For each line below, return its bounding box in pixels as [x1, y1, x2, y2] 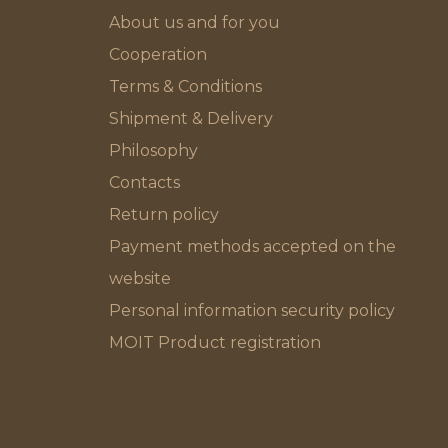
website [108, 269, 171, 289]
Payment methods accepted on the [108, 237, 396, 257]
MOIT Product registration [108, 333, 321, 353]
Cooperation [108, 45, 207, 65]
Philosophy [108, 141, 198, 161]
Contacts [108, 173, 180, 193]
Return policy [108, 205, 219, 225]
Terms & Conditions [108, 77, 264, 97]
